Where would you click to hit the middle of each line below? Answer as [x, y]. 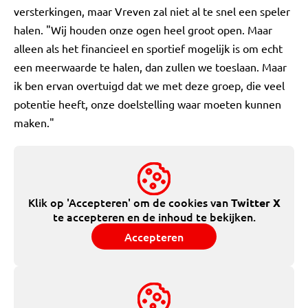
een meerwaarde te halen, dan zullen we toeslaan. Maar [150, 67]
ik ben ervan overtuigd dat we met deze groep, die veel [149, 85]
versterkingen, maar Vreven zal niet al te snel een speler [152, 11]
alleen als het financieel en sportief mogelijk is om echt [148, 48]
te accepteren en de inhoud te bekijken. [154, 217]
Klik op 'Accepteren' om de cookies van [129, 202]
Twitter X [255, 202]
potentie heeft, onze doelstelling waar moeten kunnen [147, 104]
